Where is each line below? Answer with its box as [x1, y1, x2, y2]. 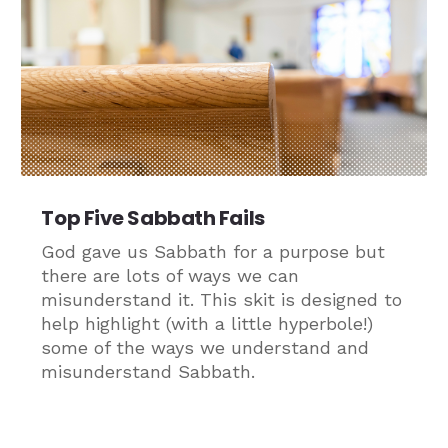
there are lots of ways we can [41, 264, 300, 286]
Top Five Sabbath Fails [41, 203, 265, 232]
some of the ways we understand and [41, 336, 370, 358]
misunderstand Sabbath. [41, 360, 256, 382]
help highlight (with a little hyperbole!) [41, 312, 374, 334]
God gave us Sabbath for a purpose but [41, 240, 386, 262]
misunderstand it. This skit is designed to [41, 288, 403, 310]
